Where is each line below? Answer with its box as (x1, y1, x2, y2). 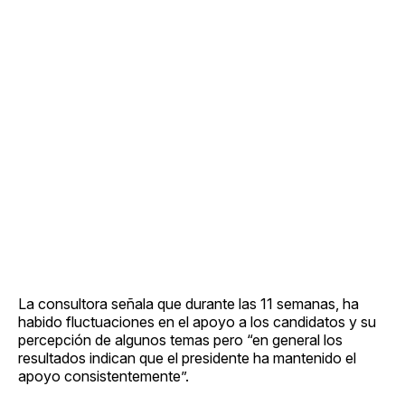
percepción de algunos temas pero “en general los (18, 330, 343, 349)
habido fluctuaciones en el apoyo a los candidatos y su (18, 312, 376, 331)
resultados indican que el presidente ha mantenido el (18, 348, 356, 367)
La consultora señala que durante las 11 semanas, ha (18, 294, 359, 313)
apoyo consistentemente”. (18, 366, 189, 385)
